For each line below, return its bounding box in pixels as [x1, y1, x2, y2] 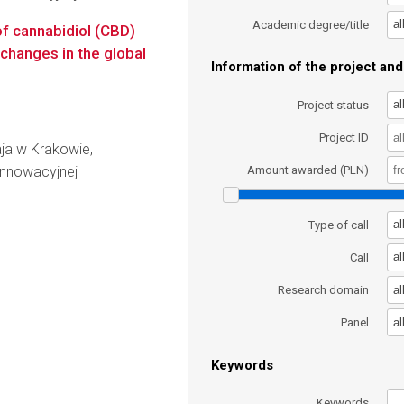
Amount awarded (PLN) [247, 163, 370, 178]
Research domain [278, 283, 370, 298]
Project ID [319, 130, 370, 144]
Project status [298, 97, 370, 112]
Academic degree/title [252, 17, 370, 32]
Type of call [308, 217, 370, 232]
